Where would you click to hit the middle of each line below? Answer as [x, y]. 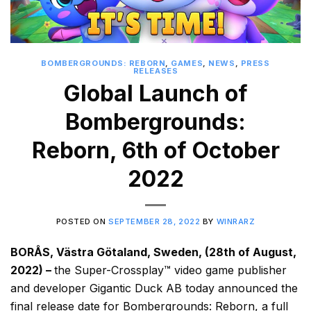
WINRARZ [236, 221]
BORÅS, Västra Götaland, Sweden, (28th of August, [153, 252]
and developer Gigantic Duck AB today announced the [154, 288]
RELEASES [155, 71]
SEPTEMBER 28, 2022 [154, 221]
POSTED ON [82, 221]
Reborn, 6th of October [155, 150]
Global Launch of [155, 93]
